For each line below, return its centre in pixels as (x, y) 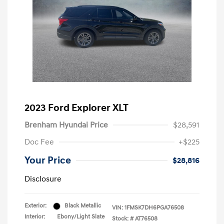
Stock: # (123, 219)
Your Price (48, 161)
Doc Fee (39, 142)
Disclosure (43, 179)
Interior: (35, 217)
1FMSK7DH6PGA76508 (154, 208)
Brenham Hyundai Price (66, 125)
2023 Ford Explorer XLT (76, 108)
